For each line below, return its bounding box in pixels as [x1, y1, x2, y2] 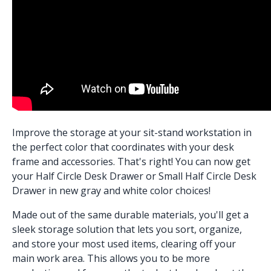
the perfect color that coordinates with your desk [12, 140, 234, 154]
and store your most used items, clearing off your [12, 237, 236, 251]
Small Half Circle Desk [158, 169, 256, 183]
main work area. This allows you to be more [12, 252, 210, 266]
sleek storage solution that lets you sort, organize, [12, 223, 242, 237]
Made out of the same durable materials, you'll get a [12, 208, 249, 222]
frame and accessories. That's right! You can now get [12, 155, 250, 169]
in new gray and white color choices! [46, 184, 211, 198]
